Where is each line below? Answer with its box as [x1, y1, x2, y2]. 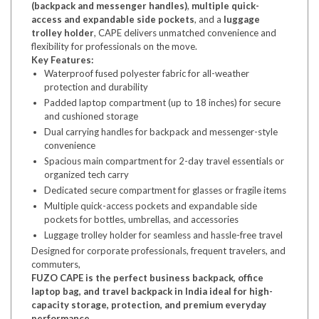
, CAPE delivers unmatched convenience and [94, 27, 276, 38]
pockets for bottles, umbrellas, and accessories [44, 214, 239, 225]
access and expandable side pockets [31, 14, 194, 25]
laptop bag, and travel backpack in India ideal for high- [31, 286, 273, 297]
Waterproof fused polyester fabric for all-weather [44, 68, 249, 79]
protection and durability [44, 81, 148, 93]
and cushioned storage [44, 110, 138, 122]
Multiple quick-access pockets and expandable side [44, 200, 257, 211]
